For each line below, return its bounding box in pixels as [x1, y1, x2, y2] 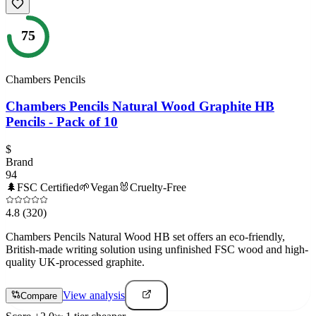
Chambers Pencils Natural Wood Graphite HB [6, 99, 274, 114]
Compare [20, 291, 57, 302]
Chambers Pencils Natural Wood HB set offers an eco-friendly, [6, 230, 285, 243]
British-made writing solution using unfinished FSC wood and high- [6, 243, 308, 255]
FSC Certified [17, 181, 79, 193]
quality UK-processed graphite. [6, 255, 145, 268]
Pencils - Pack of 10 [6, 114, 118, 130]
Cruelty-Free [130, 181, 186, 193]
